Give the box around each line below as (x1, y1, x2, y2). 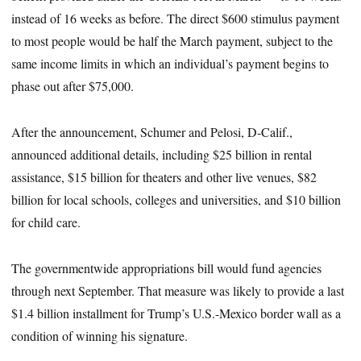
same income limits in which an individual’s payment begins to (11, 55, 330, 73)
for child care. (11, 214, 81, 231)
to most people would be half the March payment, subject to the (11, 32, 334, 50)
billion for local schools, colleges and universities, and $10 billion (11, 191, 342, 209)
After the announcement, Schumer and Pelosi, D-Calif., (11, 123, 293, 141)
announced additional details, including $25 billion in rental (11, 146, 313, 164)
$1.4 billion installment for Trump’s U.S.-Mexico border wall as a (11, 304, 342, 322)
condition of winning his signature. (11, 326, 189, 344)
